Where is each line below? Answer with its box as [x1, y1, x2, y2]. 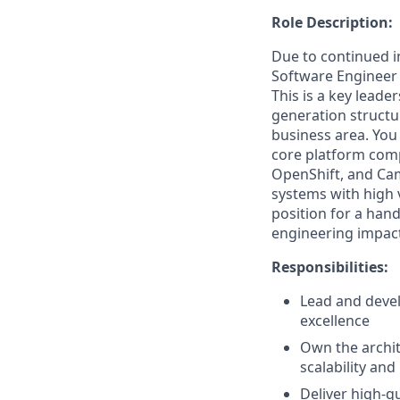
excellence [300, 311, 370, 330]
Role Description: [271, 12, 393, 32]
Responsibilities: [271, 257, 388, 277]
